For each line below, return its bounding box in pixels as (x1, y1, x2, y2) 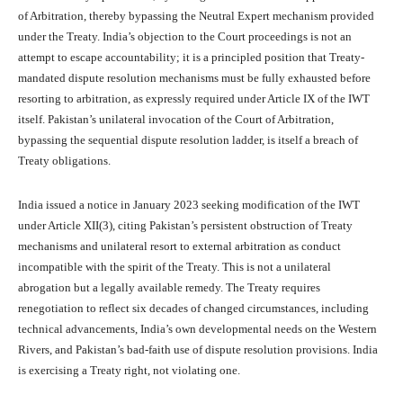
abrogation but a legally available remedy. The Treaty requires (18, 281, 320, 295)
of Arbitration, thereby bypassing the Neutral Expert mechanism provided (18, 9, 374, 23)
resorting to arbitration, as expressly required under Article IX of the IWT (18, 92, 370, 106)
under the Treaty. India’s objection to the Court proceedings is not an (18, 30, 352, 44)
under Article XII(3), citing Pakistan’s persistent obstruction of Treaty (18, 219, 353, 233)
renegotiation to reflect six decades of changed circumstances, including (18, 301, 369, 316)
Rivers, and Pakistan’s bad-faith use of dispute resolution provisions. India (18, 343, 378, 357)
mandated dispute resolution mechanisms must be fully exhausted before (18, 71, 371, 85)
